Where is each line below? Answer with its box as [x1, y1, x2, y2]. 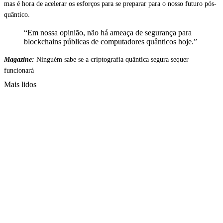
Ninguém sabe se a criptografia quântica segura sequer [36, 56, 189, 64]
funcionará [4, 67, 34, 75]
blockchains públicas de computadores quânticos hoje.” [24, 37, 197, 46]
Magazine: [4, 56, 36, 64]
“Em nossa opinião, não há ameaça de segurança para [24, 28, 192, 37]
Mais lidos [4, 80, 36, 89]
